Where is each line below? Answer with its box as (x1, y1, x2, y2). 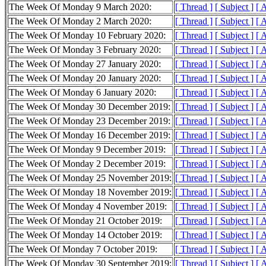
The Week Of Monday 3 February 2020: (9, 45, 161, 55)
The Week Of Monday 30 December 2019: (9, 102, 170, 112)
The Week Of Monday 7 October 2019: (9, 244, 157, 255)
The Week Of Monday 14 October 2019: (9, 230, 162, 240)
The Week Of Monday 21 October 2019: (9, 216, 162, 226)
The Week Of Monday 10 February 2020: (9, 30, 166, 41)
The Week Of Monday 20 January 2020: (9, 73, 161, 84)
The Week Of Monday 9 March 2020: (9, 2, 151, 12)
